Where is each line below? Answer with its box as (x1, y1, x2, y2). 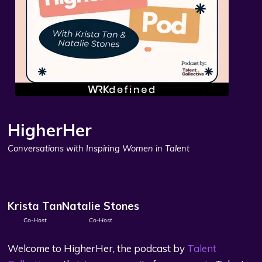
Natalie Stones (62, 199, 140, 213)
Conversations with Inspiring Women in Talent (8, 143, 190, 154)
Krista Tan (8, 199, 63, 213)
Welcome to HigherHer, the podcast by (8, 242, 188, 254)
